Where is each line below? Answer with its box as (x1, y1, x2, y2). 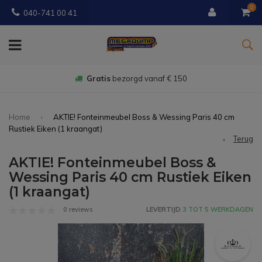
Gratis (87, 74, 111, 83)
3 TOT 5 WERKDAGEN (181, 205, 253, 214)
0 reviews (61, 205, 92, 214)
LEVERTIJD (146, 205, 181, 214)
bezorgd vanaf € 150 (111, 74, 187, 83)
